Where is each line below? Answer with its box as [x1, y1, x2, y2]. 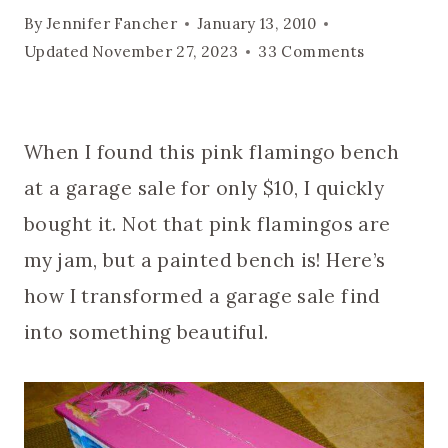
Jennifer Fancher [45, 14, 178, 34]
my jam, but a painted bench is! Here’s [24, 248, 386, 273]
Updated [24, 42, 89, 62]
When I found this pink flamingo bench [24, 140, 400, 165]
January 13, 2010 [197, 14, 317, 34]
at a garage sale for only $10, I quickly [24, 176, 385, 201]
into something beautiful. [24, 320, 269, 345]
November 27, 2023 [91, 42, 239, 62]
